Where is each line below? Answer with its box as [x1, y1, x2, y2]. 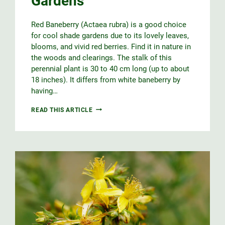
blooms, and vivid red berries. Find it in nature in [31, 42, 191, 51]
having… [31, 86, 58, 95]
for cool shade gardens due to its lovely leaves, [31, 31, 189, 40]
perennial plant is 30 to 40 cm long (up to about [31, 64, 190, 73]
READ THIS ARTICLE [31, 106, 93, 114]
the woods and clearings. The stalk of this [31, 53, 172, 62]
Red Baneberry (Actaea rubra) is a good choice [31, 20, 187, 29]
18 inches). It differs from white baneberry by [31, 75, 181, 84]
